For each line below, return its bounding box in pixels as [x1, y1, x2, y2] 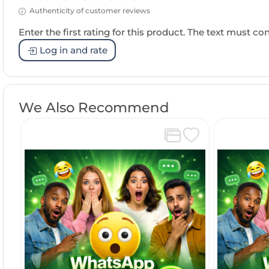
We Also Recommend [19, 99, 169, 116]
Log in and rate [40, 44, 108, 56]
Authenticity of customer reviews [29, 6, 150, 16]
